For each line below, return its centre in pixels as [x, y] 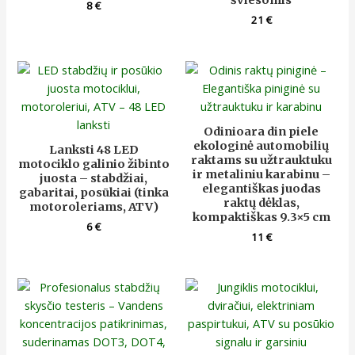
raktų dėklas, [261, 203]
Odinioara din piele [261, 132]
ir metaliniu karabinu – [261, 175]
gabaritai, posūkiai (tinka [94, 193]
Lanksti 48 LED [94, 150]
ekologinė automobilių [261, 146]
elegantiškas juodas [261, 189]
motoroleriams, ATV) [94, 207]
